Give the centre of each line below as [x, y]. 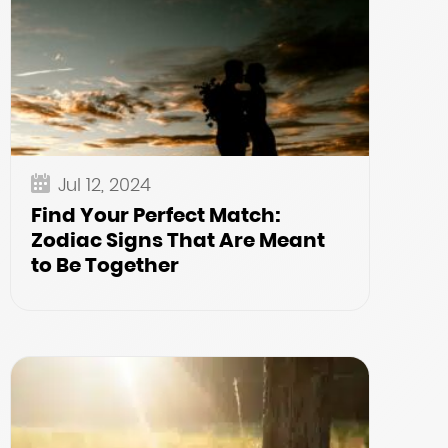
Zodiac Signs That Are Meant [178, 240]
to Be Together [105, 265]
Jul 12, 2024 [104, 184]
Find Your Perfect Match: [156, 215]
